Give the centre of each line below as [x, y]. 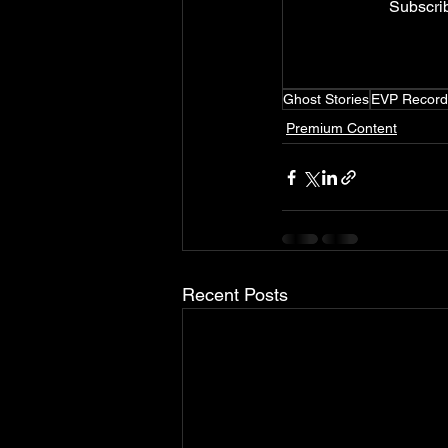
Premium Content [341, 128]
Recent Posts [235, 294]
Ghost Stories [326, 99]
